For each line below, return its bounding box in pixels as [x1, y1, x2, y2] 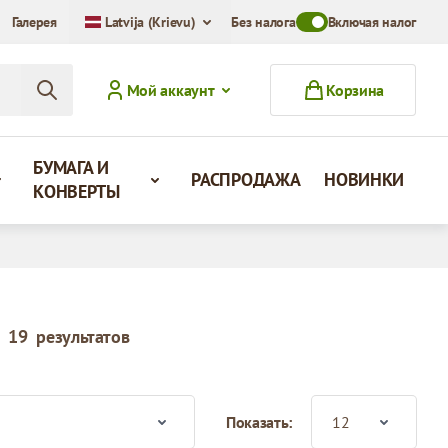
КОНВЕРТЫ [33, 180, 120, 203]
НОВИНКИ [324, 168, 405, 191]
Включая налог [327, 13, 416, 31]
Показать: [225, 412, 292, 432]
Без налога [231, 13, 296, 31]
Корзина [326, 80, 384, 100]
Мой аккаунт [126, 80, 215, 100]
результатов [36, 325, 130, 348]
